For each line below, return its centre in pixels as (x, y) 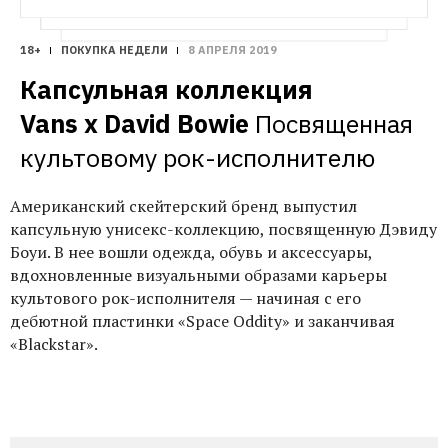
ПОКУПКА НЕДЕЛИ (114, 49)
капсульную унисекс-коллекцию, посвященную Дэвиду (223, 228)
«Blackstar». (54, 343)
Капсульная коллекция (166, 89)
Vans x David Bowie (134, 123)
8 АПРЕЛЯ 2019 (232, 49)
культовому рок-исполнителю (197, 157)
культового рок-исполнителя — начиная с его (185, 297)
